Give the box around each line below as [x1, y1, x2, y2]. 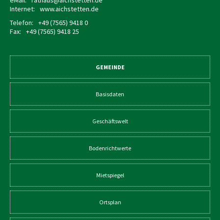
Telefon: [10, 18, 33, 27]
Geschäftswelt [92, 117, 128, 125]
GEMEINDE [95, 63, 125, 71]
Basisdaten [96, 90, 124, 98]
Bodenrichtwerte [89, 144, 131, 152]
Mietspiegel [96, 171, 124, 179]
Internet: [10, 4, 35, 13]
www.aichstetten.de [40, 4, 99, 13]
